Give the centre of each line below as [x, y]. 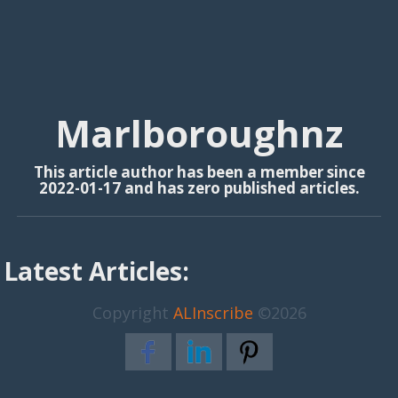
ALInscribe [213, 312]
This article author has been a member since [199, 172]
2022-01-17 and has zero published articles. [199, 188]
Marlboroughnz [199, 133]
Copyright [132, 312]
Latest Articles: [97, 271]
